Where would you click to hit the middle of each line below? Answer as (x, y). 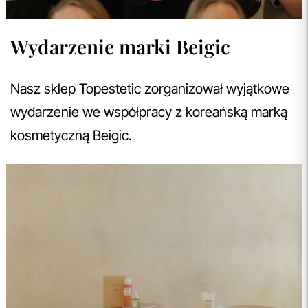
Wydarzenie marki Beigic (120, 46)
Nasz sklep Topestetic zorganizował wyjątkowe (150, 88)
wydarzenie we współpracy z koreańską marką (149, 112)
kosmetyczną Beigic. (73, 135)
